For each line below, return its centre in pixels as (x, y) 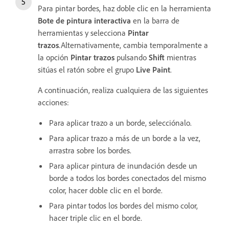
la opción (54, 57)
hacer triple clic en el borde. (96, 217)
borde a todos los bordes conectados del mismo (128, 178)
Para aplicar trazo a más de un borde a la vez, (125, 138)
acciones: (53, 102)
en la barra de (155, 20)
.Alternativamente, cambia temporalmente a (133, 45)
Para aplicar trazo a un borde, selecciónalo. (120, 122)
